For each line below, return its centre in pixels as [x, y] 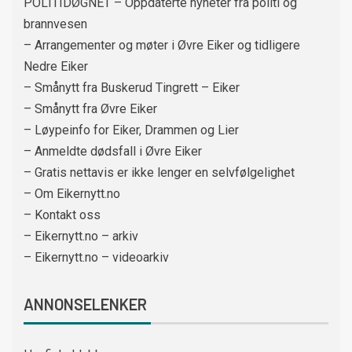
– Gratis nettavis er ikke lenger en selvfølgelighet [159, 173]
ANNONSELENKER [85, 304]
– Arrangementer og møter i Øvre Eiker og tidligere [162, 46]
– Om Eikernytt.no [72, 194]
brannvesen [55, 24]
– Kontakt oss [62, 215]
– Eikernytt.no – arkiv [81, 236]
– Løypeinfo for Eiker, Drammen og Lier [131, 130]
